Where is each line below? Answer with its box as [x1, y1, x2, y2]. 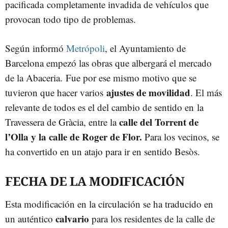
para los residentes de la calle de [89, 212, 215, 225]
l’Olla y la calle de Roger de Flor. [5, 130, 142, 144]
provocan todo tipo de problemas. [5, 13, 136, 25]
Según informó [5, 42, 66, 54]
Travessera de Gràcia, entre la [5, 116, 119, 128]
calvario [55, 212, 89, 225]
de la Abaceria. [5, 71, 66, 84]
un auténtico [5, 212, 55, 225]
